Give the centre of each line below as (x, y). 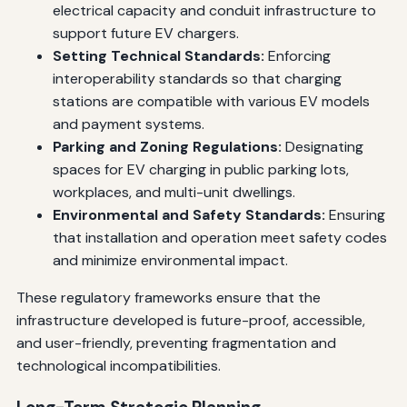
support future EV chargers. (145, 33)
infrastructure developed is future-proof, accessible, (190, 320)
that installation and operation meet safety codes (219, 237)
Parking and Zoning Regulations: (167, 146)
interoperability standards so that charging (197, 78)
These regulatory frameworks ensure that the (168, 297)
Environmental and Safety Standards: (189, 214)
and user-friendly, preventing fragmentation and (176, 342)
